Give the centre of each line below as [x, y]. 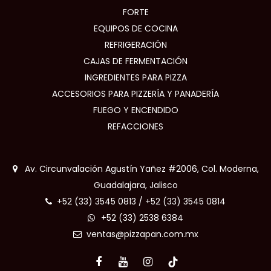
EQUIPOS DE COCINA [135, 29]
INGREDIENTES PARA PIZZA [135, 78]
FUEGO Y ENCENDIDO [135, 110]
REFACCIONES [135, 127]
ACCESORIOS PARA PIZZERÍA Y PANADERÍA [135, 94]
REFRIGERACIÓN [135, 45]
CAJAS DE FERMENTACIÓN [135, 61]
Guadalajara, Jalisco [135, 185]
